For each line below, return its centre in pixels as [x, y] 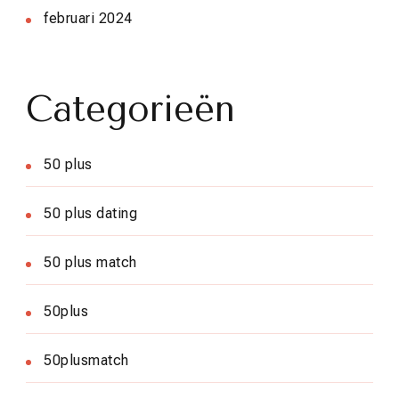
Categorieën [130, 110]
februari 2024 [88, 19]
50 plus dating [90, 214]
